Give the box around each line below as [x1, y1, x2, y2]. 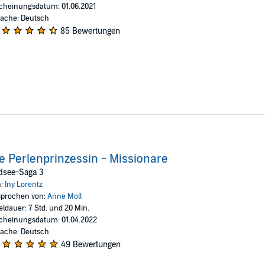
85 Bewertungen [60, 25, 120, 36]
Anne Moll [47, 191, 82, 201]
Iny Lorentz [4, 179, 43, 189]
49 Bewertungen [60, 239, 121, 250]
